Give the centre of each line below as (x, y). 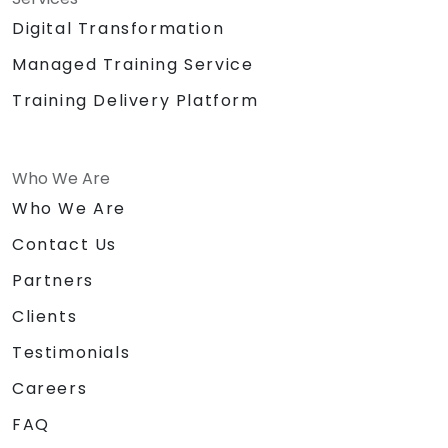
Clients (45, 316)
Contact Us (64, 244)
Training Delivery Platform (135, 100)
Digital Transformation (118, 28)
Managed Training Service (133, 64)
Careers (50, 388)
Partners (53, 280)
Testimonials (71, 352)
